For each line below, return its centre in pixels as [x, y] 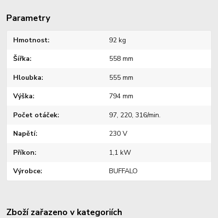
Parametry [28, 18]
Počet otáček [36, 115]
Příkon [24, 152]
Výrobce [27, 171]
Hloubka [27, 77]
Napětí [25, 134]
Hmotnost [31, 40]
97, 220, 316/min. [135, 115]
